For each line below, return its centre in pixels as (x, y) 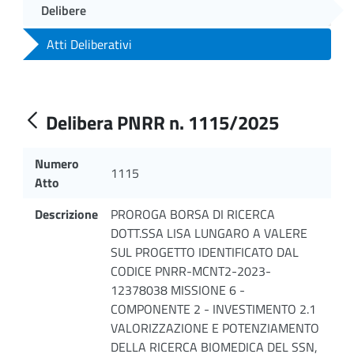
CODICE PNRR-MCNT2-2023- (191, 271)
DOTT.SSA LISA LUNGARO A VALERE (209, 233)
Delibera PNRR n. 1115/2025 (162, 122)
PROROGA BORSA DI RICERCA (193, 214)
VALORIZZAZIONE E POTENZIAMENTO (215, 328)
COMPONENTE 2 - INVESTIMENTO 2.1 (213, 309)
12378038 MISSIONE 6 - (178, 290)
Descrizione (66, 214)
